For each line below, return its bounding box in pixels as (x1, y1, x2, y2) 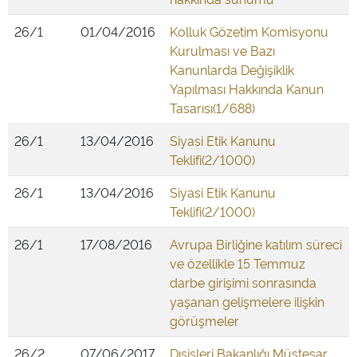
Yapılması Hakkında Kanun (170, 80, 324, 97)
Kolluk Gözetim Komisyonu (170, 22, 328, 40)
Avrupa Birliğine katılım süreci (170, 235, 342, 253)
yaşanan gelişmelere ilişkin (170, 292, 324, 310)
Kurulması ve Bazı (170, 41, 275, 59)
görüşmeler (170, 312, 239, 329)
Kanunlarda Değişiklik (170, 61, 294, 78)
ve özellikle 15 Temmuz (170, 254, 305, 272)
